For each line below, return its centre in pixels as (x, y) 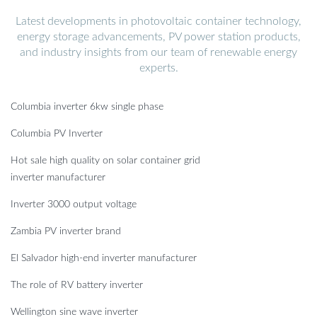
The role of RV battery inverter (77, 285)
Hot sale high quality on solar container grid (105, 160)
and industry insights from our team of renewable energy (158, 52)
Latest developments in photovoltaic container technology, (158, 21)
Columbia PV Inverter (57, 133)
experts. (158, 68)
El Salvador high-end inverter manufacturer (104, 258)
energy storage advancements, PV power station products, (158, 36)
